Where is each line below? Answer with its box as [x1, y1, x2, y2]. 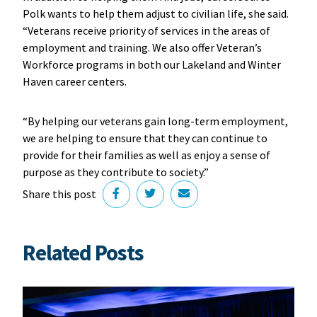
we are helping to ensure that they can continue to [22, 130, 267, 145]
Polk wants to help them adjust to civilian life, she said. [22, 6, 289, 21]
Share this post [22, 187, 96, 202]
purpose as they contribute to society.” [22, 164, 209, 179]
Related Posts [22, 238, 144, 267]
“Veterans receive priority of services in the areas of [22, 23, 270, 38]
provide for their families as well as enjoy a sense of [22, 147, 270, 162]
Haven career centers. [22, 74, 127, 88]
